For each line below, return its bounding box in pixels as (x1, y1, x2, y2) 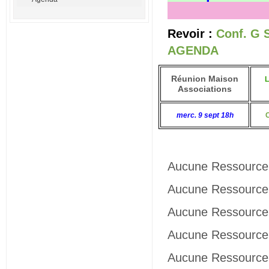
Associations (178, 84, 232, 94)
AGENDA (168, 44, 219, 57)
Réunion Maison (171, 74, 238, 83)
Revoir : (168, 27, 216, 40)
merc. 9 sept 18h (176, 111, 234, 119)
